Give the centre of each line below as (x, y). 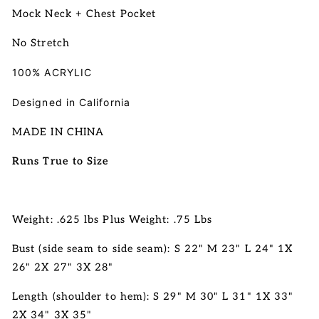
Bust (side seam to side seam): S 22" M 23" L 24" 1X (153, 249)
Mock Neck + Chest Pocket (86, 14)
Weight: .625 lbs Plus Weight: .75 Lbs (113, 220)
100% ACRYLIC (52, 72)
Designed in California (71, 102)
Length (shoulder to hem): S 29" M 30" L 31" (132, 297)
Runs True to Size (61, 161)
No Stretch (41, 43)
